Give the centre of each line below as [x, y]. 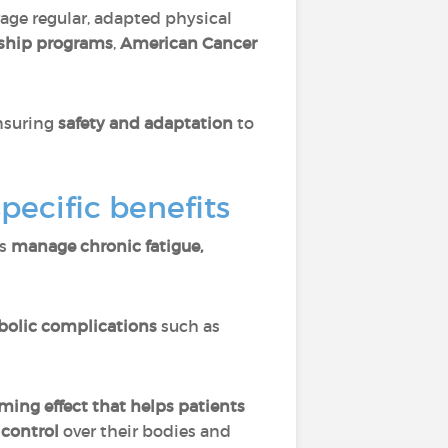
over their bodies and [145, 431]
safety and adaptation [145, 123]
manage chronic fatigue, [107, 246]
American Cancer [188, 43]
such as [188, 326]
